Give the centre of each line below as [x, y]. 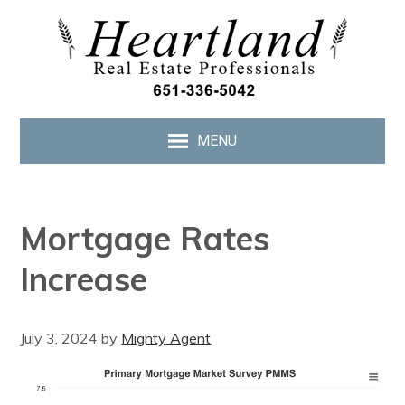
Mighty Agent [166, 338]
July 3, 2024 [59, 338]
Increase [84, 279]
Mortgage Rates [145, 238]
